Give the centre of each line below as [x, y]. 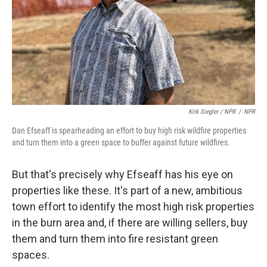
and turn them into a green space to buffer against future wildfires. [121, 142]
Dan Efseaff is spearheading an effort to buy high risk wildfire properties [129, 131]
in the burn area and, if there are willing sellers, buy [130, 223]
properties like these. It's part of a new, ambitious [127, 190]
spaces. [31, 255]
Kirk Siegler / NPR [212, 112]
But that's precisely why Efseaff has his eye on [122, 174]
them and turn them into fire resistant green [115, 239]
